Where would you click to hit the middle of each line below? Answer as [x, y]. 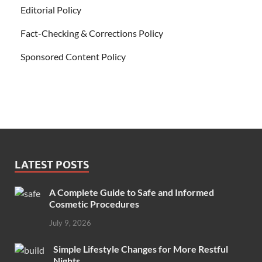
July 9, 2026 [70, 223]
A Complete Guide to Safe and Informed [132, 192]
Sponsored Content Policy [73, 57]
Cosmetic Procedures [94, 204]
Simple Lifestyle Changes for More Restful [141, 249]
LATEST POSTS [52, 165]
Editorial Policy [51, 10]
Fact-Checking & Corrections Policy [92, 33]
